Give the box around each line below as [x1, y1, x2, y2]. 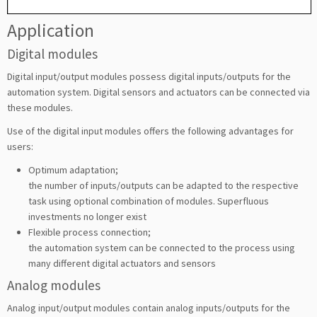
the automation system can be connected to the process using [28, 241, 295, 254]
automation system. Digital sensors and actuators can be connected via [7, 85, 310, 98]
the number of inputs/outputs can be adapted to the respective [28, 178, 299, 192]
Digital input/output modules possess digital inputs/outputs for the [7, 69, 291, 83]
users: [7, 139, 33, 153]
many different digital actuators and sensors [28, 256, 216, 270]
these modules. [7, 100, 73, 114]
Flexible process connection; [28, 225, 151, 238]
